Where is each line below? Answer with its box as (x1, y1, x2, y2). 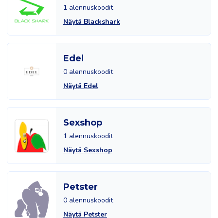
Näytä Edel (63, 81, 98, 91)
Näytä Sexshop (63, 145, 112, 155)
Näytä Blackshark (63, 17, 120, 26)
